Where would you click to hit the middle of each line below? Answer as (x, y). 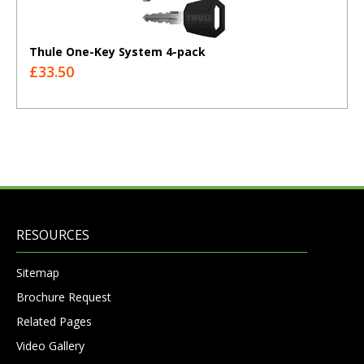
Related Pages (54, 322)
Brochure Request (64, 297)
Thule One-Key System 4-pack (117, 52)
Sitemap (38, 273)
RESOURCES (53, 235)
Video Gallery (50, 346)
